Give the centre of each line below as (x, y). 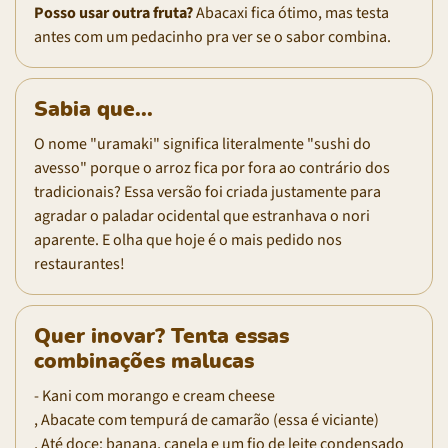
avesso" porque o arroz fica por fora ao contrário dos (212, 167)
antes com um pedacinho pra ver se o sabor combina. (212, 36)
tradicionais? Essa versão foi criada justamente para (207, 191)
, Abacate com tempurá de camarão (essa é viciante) (206, 419)
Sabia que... (93, 109)
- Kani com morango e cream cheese (154, 395)
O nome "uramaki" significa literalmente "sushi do (202, 143)
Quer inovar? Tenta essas (161, 336)
